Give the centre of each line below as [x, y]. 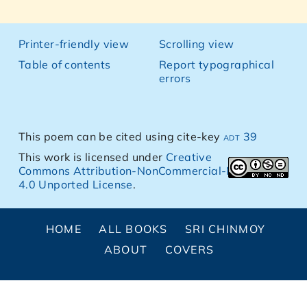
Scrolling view [197, 44]
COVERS [189, 249]
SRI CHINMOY [225, 229]
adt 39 [241, 136]
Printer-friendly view [74, 44]
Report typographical [217, 64]
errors [175, 78]
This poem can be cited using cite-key [121, 136]
